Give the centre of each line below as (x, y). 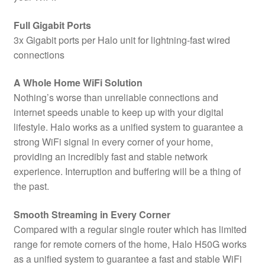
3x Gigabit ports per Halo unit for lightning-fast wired (122, 40)
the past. (31, 186)
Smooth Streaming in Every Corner (92, 215)
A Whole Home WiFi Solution (78, 83)
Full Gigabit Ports (52, 25)
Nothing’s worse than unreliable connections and (116, 98)
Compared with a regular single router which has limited (130, 230)
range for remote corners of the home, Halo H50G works (130, 244)
